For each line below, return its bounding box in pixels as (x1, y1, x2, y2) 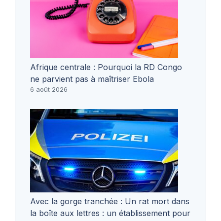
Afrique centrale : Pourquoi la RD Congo (30, 62, 182, 72)
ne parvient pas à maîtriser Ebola (30, 74, 154, 84)
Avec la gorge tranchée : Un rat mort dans (30, 196, 189, 206)
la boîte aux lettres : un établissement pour (30, 208, 190, 218)
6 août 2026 (30, 85, 68, 93)
